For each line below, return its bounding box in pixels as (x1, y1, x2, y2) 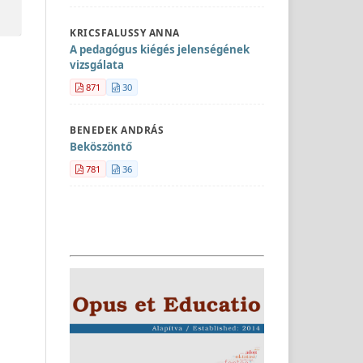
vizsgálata (70, 57, 124, 72)
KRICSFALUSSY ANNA (70, 25, 180, 39)
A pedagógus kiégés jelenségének (70, 41, 250, 57)
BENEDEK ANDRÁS (70, 122, 164, 136)
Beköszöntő (70, 139, 132, 154)
